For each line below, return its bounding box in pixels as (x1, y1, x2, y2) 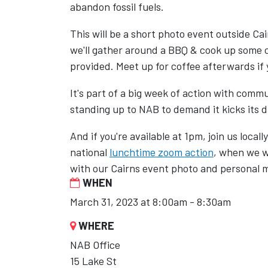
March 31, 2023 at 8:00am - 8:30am (70, 195, 231, 208)
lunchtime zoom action (109, 145, 214, 159)
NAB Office (70, 238, 120, 251)
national (70, 145, 109, 159)
